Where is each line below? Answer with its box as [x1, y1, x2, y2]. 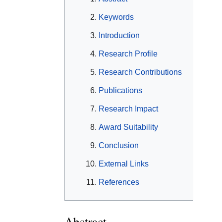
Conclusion [99, 141, 139, 150]
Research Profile [99, 50, 158, 58]
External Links [99, 160, 149, 168]
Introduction [99, 31, 140, 40]
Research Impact [99, 105, 158, 113]
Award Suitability [99, 123, 158, 132]
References [99, 178, 139, 187]
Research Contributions [99, 68, 182, 77]
